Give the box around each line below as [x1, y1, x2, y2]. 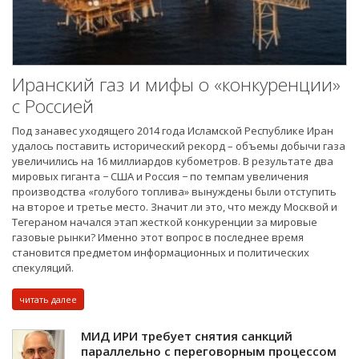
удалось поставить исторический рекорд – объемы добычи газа [12, 139, 345, 154]
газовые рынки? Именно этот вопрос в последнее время [12, 230, 304, 245]
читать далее [19, 293, 77, 306]
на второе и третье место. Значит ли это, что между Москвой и [12, 200, 337, 215]
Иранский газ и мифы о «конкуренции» [12, 72, 341, 98]
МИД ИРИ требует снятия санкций [81, 328, 292, 345]
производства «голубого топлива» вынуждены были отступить [12, 184, 337, 200]
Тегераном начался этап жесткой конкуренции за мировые [12, 215, 317, 230]
